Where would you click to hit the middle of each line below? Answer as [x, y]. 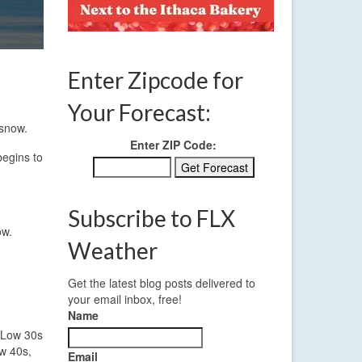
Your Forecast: [139, 113]
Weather [112, 251]
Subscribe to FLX [151, 219]
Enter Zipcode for [155, 80]
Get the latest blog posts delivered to [161, 283]
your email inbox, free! [124, 299]
